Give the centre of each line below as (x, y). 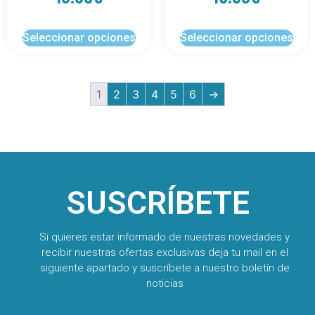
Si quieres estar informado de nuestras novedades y (165, 237)
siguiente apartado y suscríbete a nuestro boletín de (165, 268)
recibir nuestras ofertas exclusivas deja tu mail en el (165, 253)
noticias (165, 284)
